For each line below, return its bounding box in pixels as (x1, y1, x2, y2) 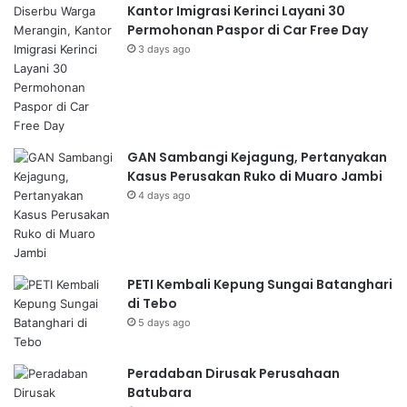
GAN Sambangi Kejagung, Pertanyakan (127, 147, 387, 166)
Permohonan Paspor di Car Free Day (127, 20, 368, 39)
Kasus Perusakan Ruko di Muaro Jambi (127, 166, 382, 185)
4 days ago (138, 188, 191, 202)
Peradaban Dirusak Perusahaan (127, 363, 340, 382)
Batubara (127, 382, 192, 402)
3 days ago (138, 42, 191, 55)
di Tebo (127, 293, 177, 313)
